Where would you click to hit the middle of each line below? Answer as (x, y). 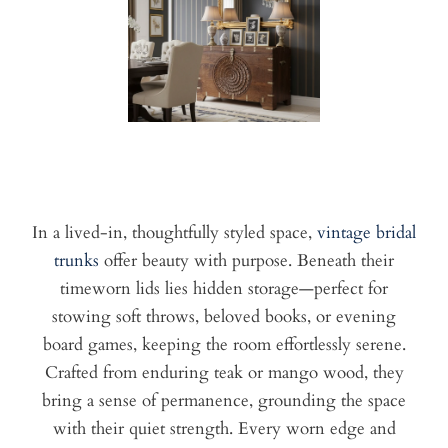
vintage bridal (366, 233)
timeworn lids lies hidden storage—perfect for (224, 289)
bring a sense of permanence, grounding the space (224, 401)
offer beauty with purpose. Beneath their (249, 261)
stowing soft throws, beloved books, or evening (224, 317)
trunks (79, 261)
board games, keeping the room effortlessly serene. (224, 345)
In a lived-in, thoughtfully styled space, (174, 233)
